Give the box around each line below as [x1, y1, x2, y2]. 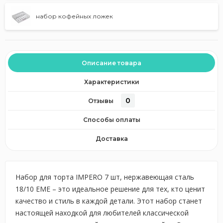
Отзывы [88, 97, 113, 105]
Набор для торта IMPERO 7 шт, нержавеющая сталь [15, 172, 194, 182]
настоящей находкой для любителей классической [15, 208, 189, 218]
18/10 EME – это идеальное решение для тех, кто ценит [15, 184, 205, 194]
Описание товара [82, 59, 141, 67]
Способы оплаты [83, 115, 140, 123]
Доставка [95, 134, 128, 142]
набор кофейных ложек [36, 12, 113, 20]
